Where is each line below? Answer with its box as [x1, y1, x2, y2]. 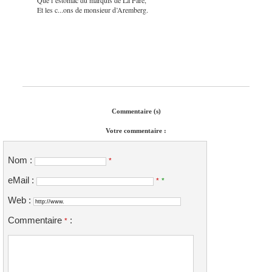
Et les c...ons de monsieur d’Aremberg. [37, 4, 148, 15]
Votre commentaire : [106, 126, 166, 134]
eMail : [8, 175, 36, 185]
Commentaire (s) [111, 107, 161, 115]
